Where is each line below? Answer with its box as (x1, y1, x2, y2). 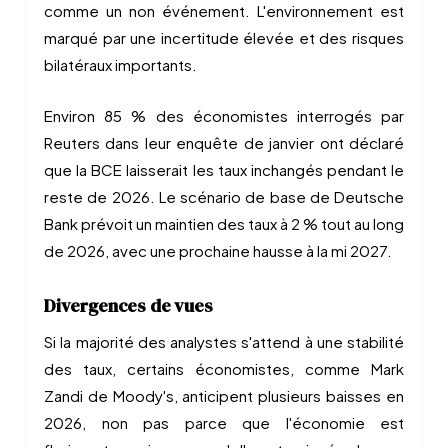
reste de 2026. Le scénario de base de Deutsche (44, 187, 404, 206)
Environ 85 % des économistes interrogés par (44, 106, 404, 125)
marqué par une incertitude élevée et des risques (44, 28, 404, 47)
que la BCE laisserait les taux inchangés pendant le (44, 160, 404, 179)
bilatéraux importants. (44, 55, 197, 74)
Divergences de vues (44, 293, 213, 318)
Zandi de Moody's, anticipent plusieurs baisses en (44, 386, 404, 405)
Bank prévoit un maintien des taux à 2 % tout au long (44, 214, 404, 233)
